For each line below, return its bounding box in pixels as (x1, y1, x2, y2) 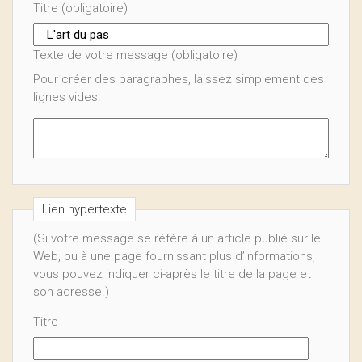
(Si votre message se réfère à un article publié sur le (33, 231, 321, 246)
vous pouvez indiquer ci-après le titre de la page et (33, 267, 311, 281)
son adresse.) (33, 284, 109, 299)
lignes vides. (33, 90, 101, 104)
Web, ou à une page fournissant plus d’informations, (33, 249, 315, 263)
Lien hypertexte (42, 202, 127, 217)
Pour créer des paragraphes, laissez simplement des (33, 72, 324, 86)
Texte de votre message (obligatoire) (33, 48, 238, 62)
